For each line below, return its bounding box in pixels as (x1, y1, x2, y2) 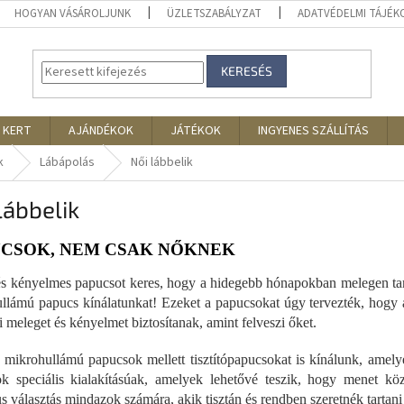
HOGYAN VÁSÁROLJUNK (14, 5, 132, 22)
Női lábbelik (131, 153, 193, 171)
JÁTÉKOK (170, 122, 221, 140)
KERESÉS (221, 63, 273, 79)
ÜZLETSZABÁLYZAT (167, 5, 262, 22)
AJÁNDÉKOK (69, 122, 133, 140)
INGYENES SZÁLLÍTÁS (258, 122, 369, 140)
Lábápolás (40, 153, 95, 171)
